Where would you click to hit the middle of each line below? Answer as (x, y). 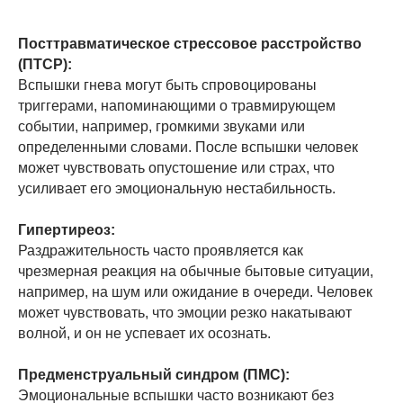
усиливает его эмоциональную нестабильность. (177, 188)
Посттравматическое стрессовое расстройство (190, 43)
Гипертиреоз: (67, 229)
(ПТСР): (45, 64)
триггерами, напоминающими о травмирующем (177, 105)
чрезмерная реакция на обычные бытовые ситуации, (196, 271)
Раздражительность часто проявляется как (161, 250)
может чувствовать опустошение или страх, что (176, 167)
